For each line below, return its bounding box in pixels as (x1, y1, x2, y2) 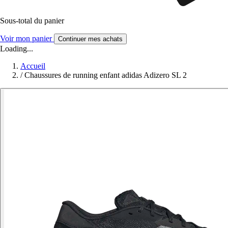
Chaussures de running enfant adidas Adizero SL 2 (24, 70, 187, 79)
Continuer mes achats (58, 35, 123, 43)
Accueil (20, 61, 45, 70)
